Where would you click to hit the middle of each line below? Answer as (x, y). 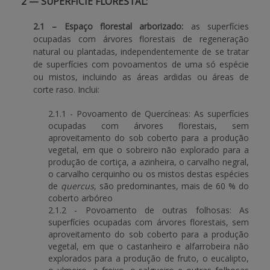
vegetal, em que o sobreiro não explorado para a (149, 150)
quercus (77, 186)
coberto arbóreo (80, 198)
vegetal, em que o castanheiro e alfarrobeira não (149, 246)
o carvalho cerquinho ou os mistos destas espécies (149, 174)
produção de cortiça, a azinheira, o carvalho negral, (149, 162)
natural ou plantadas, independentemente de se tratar (141, 52)
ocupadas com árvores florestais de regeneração (141, 39)
